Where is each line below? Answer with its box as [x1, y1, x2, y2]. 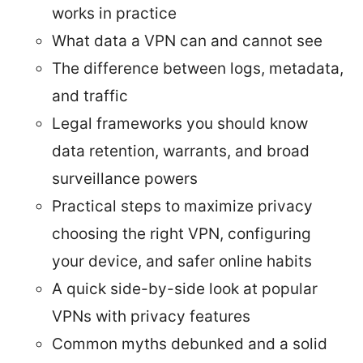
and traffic [52, 86, 128, 105]
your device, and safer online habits [52, 251, 312, 271]
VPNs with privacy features [52, 306, 250, 326]
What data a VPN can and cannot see [52, 31, 322, 50]
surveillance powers [52, 169, 198, 188]
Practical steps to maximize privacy [52, 196, 313, 216]
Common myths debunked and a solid [52, 334, 327, 353]
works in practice [52, 3, 177, 23]
